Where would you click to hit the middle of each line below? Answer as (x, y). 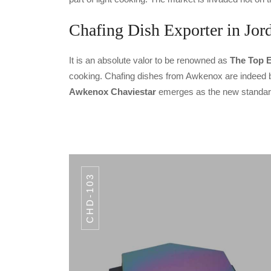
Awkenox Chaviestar (114, 91)
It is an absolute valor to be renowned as (149, 60)
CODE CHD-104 (73, 262)
